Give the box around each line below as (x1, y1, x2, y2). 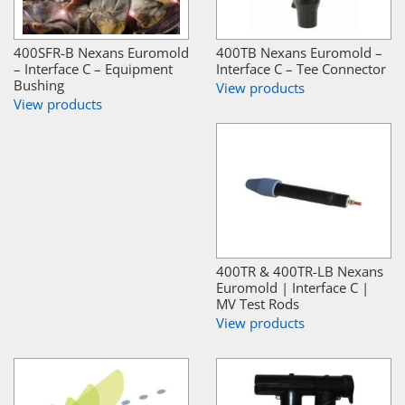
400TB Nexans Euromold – (216, 42, 382, 61)
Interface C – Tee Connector (216, 59, 386, 78)
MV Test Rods (216, 294, 299, 313)
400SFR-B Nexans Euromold (14, 42, 189, 61)
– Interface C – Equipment (14, 59, 173, 78)
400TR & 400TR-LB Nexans (216, 261, 383, 280)
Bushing (14, 75, 64, 94)
